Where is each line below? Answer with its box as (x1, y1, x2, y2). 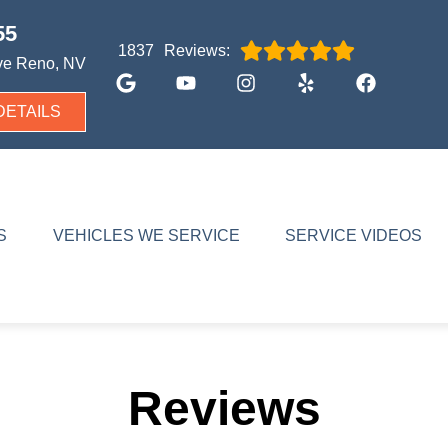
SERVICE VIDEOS (285, 226, 423, 244)
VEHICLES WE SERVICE (52, 226, 240, 244)
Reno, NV (16, 55, 86, 72)
